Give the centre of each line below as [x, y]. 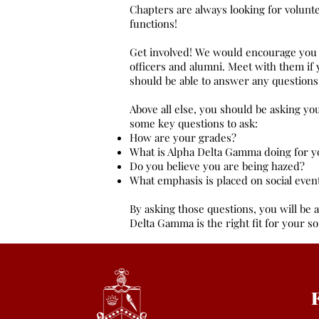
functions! [153, 23]
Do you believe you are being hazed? [217, 166]
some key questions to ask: [194, 123]
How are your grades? [183, 137]
